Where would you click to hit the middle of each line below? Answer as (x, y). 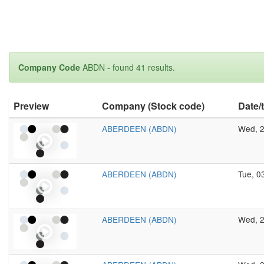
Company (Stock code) (153, 106)
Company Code (50, 67)
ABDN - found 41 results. (129, 67)
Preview (31, 106)
